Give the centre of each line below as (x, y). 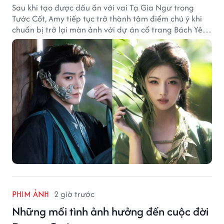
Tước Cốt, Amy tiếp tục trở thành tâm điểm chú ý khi (107, 18)
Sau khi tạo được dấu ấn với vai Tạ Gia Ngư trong (103, 7)
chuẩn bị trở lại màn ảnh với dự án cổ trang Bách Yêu (109, 29)
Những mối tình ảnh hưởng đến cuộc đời (110, 211)
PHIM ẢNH (30, 194)
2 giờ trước (74, 194)
